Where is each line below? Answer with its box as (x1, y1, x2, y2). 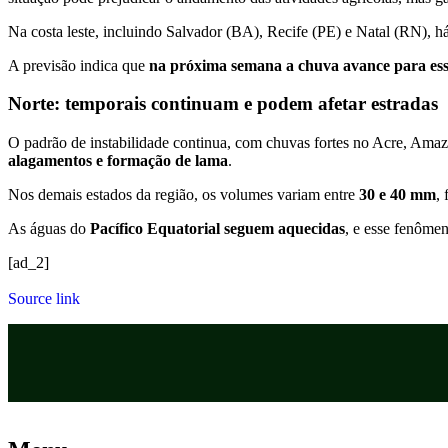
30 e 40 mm (359, 186, 436, 204)
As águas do (8, 220, 90, 238)
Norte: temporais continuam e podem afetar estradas (8, 93, 438, 115)
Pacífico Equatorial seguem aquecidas (90, 220, 345, 238)
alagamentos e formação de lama (8, 152, 228, 170)
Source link (8, 290, 80, 308)
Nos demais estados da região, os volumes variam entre (8, 186, 359, 204)
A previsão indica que (8, 56, 149, 74)
